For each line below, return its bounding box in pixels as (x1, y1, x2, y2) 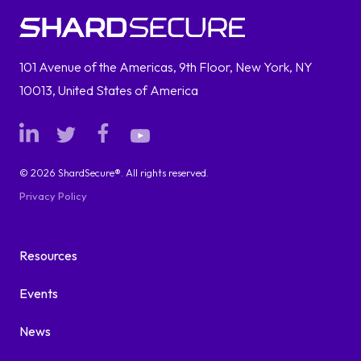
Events (19, 285, 58, 302)
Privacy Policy (19, 189, 87, 203)
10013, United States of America (19, 81, 198, 98)
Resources (19, 247, 77, 264)
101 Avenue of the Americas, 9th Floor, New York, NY (19, 58, 313, 75)
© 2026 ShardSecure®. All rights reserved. (19, 166, 209, 180)
